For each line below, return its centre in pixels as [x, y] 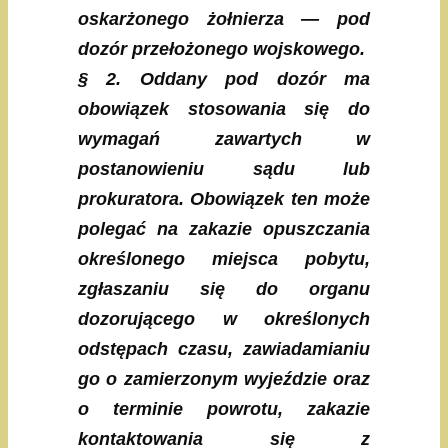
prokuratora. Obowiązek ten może [224, 199]
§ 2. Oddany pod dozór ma [224, 79]
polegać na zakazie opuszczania [224, 229]
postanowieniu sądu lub [224, 169]
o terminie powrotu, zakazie [224, 409]
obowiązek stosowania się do [224, 109]
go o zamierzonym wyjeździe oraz [224, 379]
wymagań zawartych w [224, 139]
